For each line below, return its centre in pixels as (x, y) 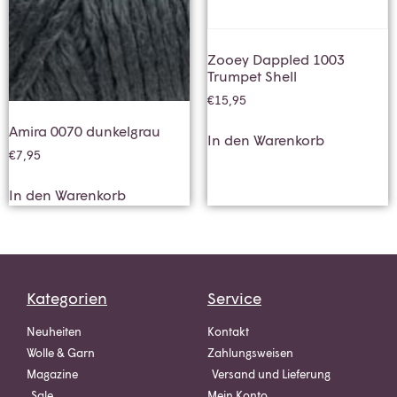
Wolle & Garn (61, 353)
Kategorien (67, 298)
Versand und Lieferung (271, 374)
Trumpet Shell (252, 76)
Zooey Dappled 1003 (276, 59)
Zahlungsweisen (250, 353)
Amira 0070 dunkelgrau (85, 131)
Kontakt (228, 332)
